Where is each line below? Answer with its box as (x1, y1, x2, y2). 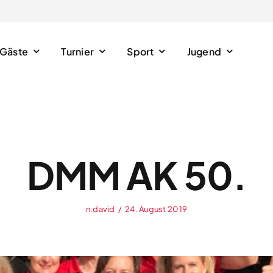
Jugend (186, 44, 222, 58)
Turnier (61, 44, 94, 58)
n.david (85, 204, 115, 214)
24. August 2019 (125, 204, 188, 214)
